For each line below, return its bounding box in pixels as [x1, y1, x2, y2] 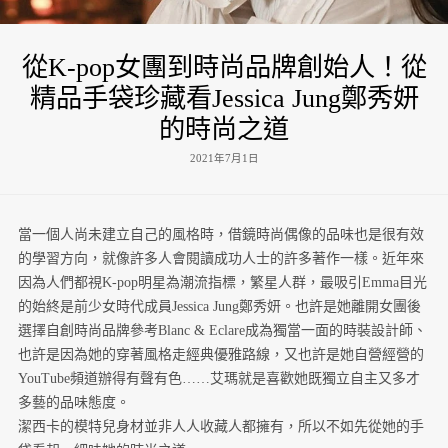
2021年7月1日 [189, 152, 259, 164]
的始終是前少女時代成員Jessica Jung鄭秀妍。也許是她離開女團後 [17, 298, 421, 314]
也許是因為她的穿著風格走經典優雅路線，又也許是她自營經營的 [17, 346, 424, 362]
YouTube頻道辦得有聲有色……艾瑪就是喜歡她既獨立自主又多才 [17, 370, 420, 386]
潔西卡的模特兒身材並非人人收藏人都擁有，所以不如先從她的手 [17, 418, 424, 434]
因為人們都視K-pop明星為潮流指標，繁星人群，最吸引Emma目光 [17, 274, 427, 290]
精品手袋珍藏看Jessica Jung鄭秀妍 [29, 83, 419, 113]
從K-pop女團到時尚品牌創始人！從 [21, 52, 427, 82]
